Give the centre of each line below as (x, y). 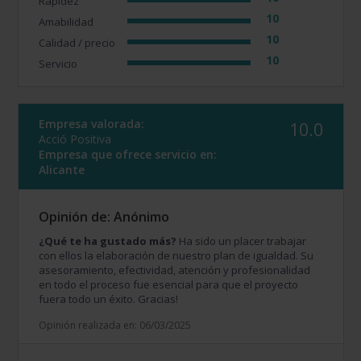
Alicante (62, 170)
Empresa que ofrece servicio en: (128, 155)
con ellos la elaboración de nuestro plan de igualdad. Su (176, 256)
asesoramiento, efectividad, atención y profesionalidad (175, 270)
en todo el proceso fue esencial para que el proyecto (169, 285)
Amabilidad (66, 22)
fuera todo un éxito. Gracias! (109, 299)
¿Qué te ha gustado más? (108, 241)
